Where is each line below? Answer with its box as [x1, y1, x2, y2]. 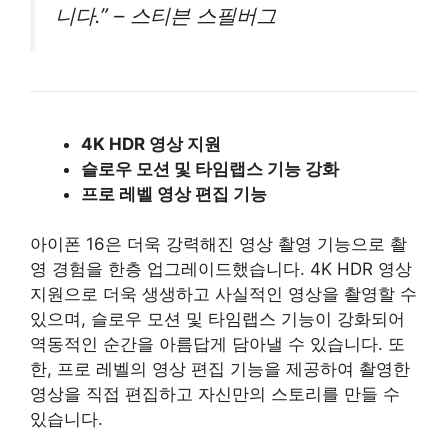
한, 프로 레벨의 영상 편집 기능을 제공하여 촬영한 [30, 359, 410, 379]
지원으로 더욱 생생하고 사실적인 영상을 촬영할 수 [30, 284, 417, 304]
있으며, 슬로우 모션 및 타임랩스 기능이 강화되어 [30, 309, 405, 329]
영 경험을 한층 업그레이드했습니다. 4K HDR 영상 [30, 259, 412, 279]
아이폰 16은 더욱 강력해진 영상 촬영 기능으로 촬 [30, 234, 407, 254]
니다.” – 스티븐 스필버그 [55, 2, 276, 28]
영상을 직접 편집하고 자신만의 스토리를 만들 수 [30, 384, 400, 404]
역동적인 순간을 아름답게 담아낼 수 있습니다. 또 [30, 334, 405, 354]
